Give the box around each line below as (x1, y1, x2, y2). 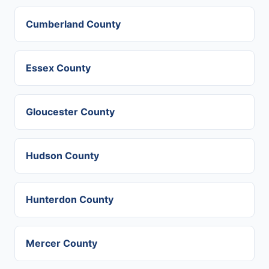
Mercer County (26, 237, 97, 249)
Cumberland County (26, 18, 121, 30)
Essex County (26, 62, 91, 74)
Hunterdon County (26, 193, 113, 205)
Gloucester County (26, 106, 115, 118)
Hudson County (26, 150, 99, 162)
